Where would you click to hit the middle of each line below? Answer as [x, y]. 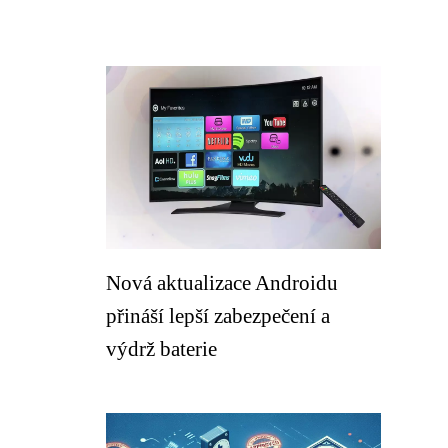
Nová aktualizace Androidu [222, 282]
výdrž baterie [161, 348]
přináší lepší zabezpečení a [218, 315]
